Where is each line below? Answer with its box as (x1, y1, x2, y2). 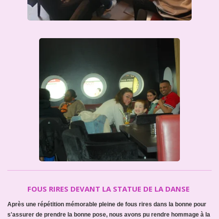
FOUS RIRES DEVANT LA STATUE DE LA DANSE (27, 183, 192, 194)
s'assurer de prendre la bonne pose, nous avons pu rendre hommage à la (7, 211, 210, 218)
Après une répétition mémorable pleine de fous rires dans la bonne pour (7, 200, 206, 208)
